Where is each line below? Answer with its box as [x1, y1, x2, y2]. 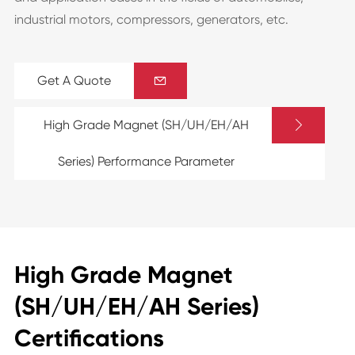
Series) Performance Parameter [57, 154, 235, 169]
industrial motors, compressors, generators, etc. [13, 12, 288, 27]
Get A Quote [36, 73, 111, 88]
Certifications [13, 324, 164, 353]
